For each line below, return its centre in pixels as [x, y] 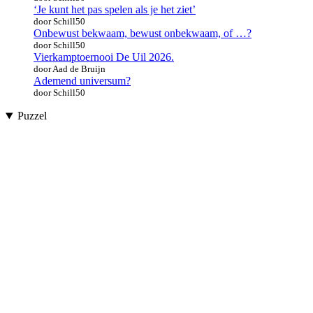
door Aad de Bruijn [70, 69]
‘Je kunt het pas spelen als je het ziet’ [115, 10]
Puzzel [32, 116]
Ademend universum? [82, 81]
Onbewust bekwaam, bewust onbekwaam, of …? [143, 34]
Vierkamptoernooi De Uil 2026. [104, 57]
